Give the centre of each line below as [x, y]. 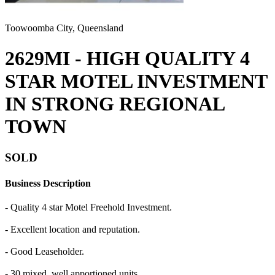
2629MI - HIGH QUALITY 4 [127, 58]
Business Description [48, 183]
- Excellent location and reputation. [72, 229]
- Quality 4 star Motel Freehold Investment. [88, 207]
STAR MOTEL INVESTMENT [136, 81]
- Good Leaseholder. [45, 251]
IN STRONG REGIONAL [114, 103]
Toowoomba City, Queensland [64, 28]
